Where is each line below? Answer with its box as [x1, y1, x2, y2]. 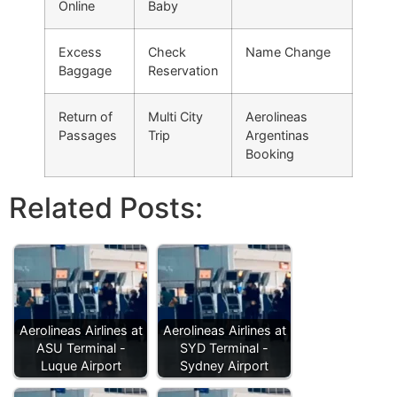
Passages [58, 128, 117, 144]
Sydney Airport [180, 358, 269, 374]
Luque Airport [40, 358, 121, 374]
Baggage [58, 63, 112, 79]
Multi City [148, 109, 203, 125]
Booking [245, 146, 294, 162]
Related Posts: [9, 191, 203, 226]
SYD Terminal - [180, 340, 269, 356]
